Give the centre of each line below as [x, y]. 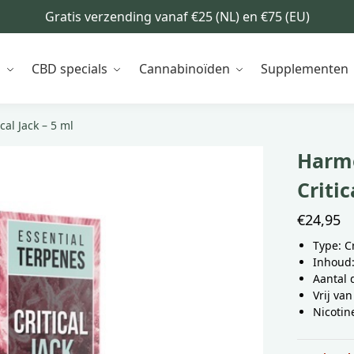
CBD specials [70, 69]
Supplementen [305, 69]
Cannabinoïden [184, 69]
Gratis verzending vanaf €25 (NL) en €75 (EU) [177, 17]
